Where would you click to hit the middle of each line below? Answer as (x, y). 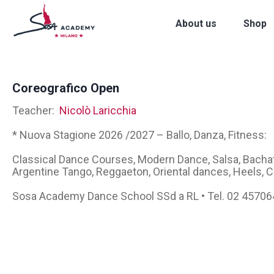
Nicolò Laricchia (98, 110)
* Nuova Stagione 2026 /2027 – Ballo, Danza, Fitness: (140, 135)
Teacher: (36, 110)
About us (196, 23)
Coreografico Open (66, 88)
